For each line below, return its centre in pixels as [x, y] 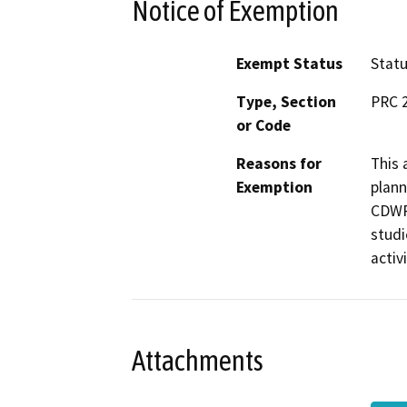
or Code [263, 126]
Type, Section [286, 102]
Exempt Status [289, 64]
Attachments [198, 360]
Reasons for [279, 164]
